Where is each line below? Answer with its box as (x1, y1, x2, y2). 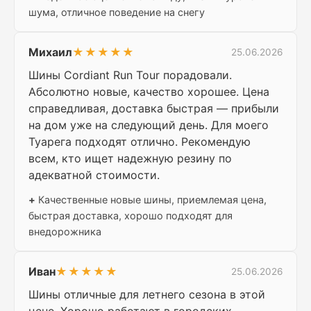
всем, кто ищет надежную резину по (28, 151, 232, 166)
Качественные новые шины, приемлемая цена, (35, 194, 267, 206)
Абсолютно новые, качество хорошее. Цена (28, 85, 269, 99)
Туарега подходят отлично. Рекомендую (28, 135, 251, 149)
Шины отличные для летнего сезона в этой (28, 287, 265, 302)
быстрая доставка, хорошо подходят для (28, 210, 233, 222)
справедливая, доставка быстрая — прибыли (28, 101, 279, 116)
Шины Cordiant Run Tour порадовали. (28, 68, 232, 83)
